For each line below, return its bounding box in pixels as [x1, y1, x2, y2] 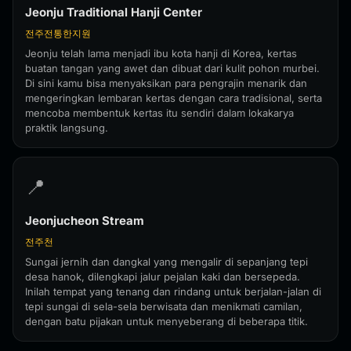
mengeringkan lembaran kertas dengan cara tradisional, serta [25, 92, 322, 104]
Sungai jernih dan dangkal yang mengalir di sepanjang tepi [25, 255, 308, 268]
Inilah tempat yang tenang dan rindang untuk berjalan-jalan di [25, 285, 321, 298]
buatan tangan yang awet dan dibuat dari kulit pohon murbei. [25, 62, 320, 74]
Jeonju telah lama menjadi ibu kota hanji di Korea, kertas [25, 47, 297, 60]
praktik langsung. [25, 121, 108, 134]
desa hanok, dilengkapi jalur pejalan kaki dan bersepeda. [25, 270, 300, 283]
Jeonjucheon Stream [25, 213, 144, 228]
